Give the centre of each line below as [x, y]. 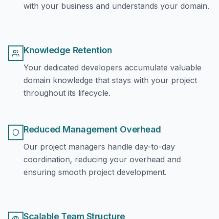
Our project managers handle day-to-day [99, 147]
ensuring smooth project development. [95, 172]
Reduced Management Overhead [92, 129]
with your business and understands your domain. [116, 6]
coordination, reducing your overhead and [102, 159]
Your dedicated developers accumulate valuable [112, 67]
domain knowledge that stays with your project [110, 80]
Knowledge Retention [68, 50]
